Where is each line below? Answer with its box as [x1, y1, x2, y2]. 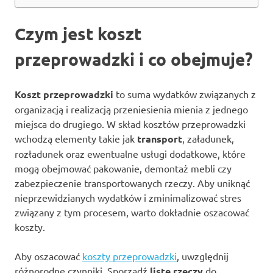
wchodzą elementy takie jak [15, 132, 137, 144]
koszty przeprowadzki [82, 249, 177, 262]
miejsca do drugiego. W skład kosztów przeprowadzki [15, 117, 246, 130]
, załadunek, [182, 132, 234, 144]
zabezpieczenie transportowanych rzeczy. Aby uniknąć [15, 176, 250, 189]
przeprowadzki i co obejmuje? [15, 48, 253, 69]
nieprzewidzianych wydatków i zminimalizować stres [15, 191, 241, 204]
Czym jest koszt [15, 22, 141, 44]
